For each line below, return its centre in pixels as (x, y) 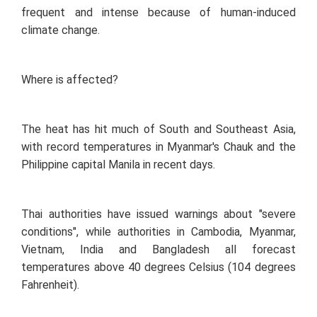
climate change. (61, 30)
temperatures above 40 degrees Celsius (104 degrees (158, 267)
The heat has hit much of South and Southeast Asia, (158, 129)
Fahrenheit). (51, 285)
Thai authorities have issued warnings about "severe (158, 214)
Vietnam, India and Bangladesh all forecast (158, 250)
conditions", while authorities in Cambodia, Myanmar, (158, 232)
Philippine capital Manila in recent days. (119, 165)
